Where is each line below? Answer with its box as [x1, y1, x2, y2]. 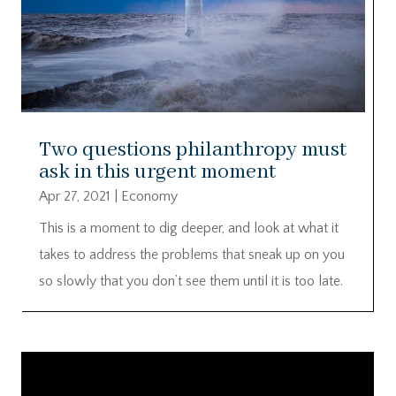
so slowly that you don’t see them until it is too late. [39, 273, 343, 290]
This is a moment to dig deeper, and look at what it [39, 220, 339, 237]
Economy [121, 188, 178, 205]
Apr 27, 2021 [39, 188, 110, 205]
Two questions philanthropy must [39, 137, 346, 164]
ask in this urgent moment [39, 159, 276, 186]
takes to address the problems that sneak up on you [39, 247, 345, 263]
